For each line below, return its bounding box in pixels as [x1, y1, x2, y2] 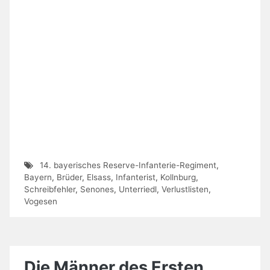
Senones [80, 184, 114, 195]
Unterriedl [119, 184, 157, 195]
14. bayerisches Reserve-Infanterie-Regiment [39, 160, 216, 171]
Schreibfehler [24, 184, 75, 195]
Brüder [57, 172, 82, 183]
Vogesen [24, 196, 57, 207]
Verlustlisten [162, 184, 209, 195]
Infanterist [116, 172, 155, 183]
